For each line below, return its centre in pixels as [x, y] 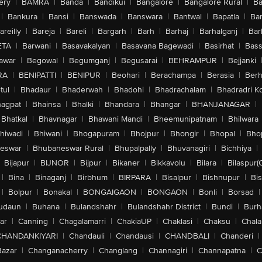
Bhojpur [145, 134]
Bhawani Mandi [115, 119]
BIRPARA [135, 177]
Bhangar [165, 104]
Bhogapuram [96, 134]
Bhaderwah [82, 90]
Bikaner [126, 163]
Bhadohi [129, 90]
